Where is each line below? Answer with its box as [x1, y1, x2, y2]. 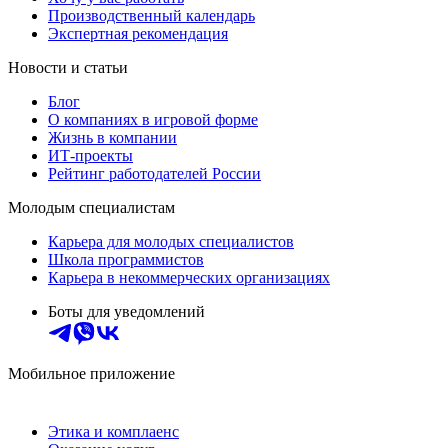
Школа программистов [48, 251, 204, 269]
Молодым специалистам [8, 199, 175, 217]
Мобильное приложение [8, 365, 175, 383]
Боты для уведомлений [48, 303, 205, 321]
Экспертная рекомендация [48, 25, 228, 43]
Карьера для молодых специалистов [48, 233, 294, 251]
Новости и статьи [8, 59, 128, 77]
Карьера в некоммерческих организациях [48, 269, 330, 287]
